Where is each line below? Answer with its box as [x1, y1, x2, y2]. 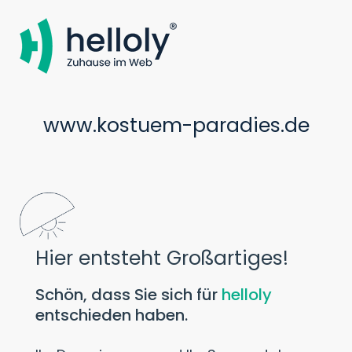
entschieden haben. [35, 303, 188, 326]
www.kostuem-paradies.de [42, 112, 310, 139]
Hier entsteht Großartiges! [35, 244, 288, 272]
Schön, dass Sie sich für [35, 283, 222, 306]
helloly [222, 283, 272, 306]
